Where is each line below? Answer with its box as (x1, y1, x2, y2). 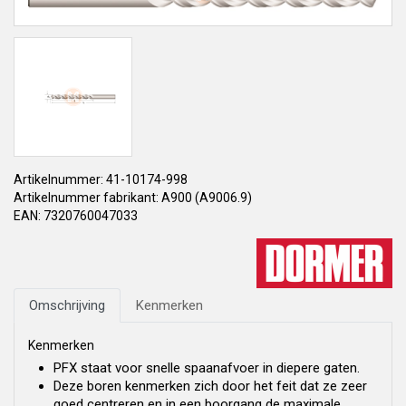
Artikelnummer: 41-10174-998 (14, 171, 188, 187)
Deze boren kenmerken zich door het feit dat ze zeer (53, 377, 367, 394)
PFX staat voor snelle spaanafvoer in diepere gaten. (53, 359, 360, 376)
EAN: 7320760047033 (14, 208, 138, 223)
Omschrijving (29, 296, 105, 314)
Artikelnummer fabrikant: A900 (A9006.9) (14, 189, 252, 205)
